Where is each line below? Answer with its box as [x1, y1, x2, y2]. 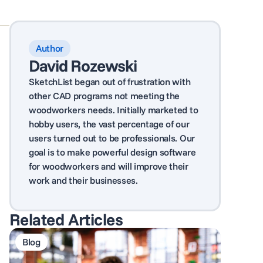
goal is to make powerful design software [29, 146, 196, 158]
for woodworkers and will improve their [29, 160, 188, 172]
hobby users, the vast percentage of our [29, 118, 190, 130]
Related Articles [9, 209, 123, 230]
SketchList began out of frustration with [29, 76, 191, 87]
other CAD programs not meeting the [29, 90, 180, 102]
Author [36, 42, 64, 54]
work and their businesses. [29, 174, 138, 186]
